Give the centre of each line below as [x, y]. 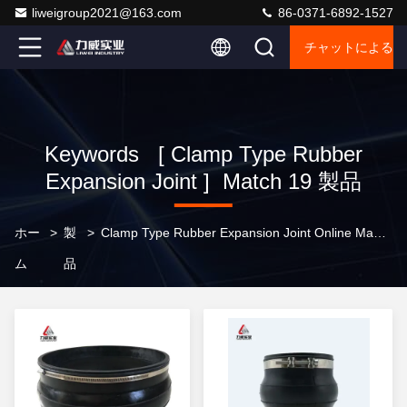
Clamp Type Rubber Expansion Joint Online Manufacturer [380, 233]
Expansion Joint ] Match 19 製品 [203, 181]
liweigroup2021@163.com [107, 13]
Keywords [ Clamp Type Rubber [203, 154]
